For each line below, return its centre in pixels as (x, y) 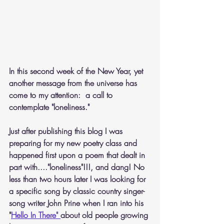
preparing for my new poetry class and (74, 143)
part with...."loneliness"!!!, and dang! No (78, 167)
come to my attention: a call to (62, 95)
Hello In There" (36, 215)
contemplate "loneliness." (50, 107)
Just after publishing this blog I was (67, 131)
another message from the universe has (74, 83)
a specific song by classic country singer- (77, 191)
